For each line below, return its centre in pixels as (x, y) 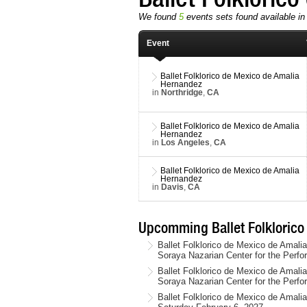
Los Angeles (185, 142)
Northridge (182, 92)
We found (159, 17)
